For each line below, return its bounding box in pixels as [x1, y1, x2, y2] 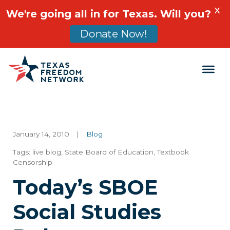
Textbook [157, 148, 189, 157]
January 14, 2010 [13, 130, 69, 139]
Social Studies [13, 199, 161, 225]
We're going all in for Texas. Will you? [6, 8, 211, 20]
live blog [32, 148, 61, 157]
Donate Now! [80, 28, 147, 40]
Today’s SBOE [13, 175, 158, 200]
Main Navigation [8, 68, 148, 88]
